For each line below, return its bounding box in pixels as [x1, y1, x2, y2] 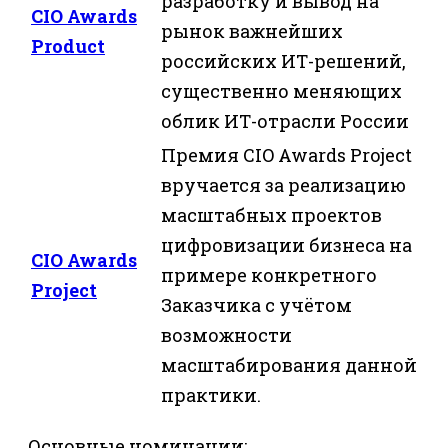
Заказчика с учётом [161, 292, 352, 317]
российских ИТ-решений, [161, 48, 406, 73]
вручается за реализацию [161, 172, 406, 197]
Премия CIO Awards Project [161, 142, 412, 167]
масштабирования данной [161, 352, 417, 377]
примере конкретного [161, 262, 377, 287]
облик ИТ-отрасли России [161, 108, 409, 133]
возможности [161, 322, 292, 347]
